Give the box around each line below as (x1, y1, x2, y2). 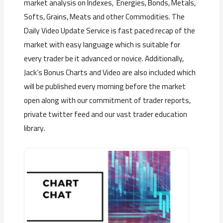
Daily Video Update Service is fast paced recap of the (24, 23, 196, 38)
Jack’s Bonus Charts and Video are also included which (24, 65, 196, 80)
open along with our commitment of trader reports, (24, 93, 191, 108)
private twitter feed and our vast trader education (24, 107, 188, 122)
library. (24, 121, 46, 136)
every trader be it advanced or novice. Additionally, (24, 51, 184, 66)
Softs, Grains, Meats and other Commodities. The (24, 9, 185, 24)
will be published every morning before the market (24, 79, 186, 94)
